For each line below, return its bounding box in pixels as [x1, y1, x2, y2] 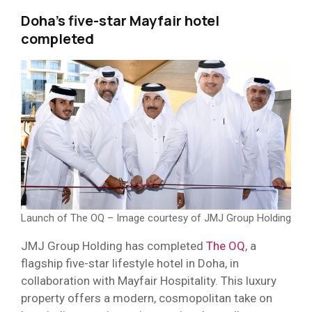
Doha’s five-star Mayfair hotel [21, 10, 219, 30]
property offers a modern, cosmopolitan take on [21, 291, 272, 306]
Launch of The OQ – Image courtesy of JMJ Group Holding [21, 212, 291, 225]
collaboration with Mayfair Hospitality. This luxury [21, 274, 276, 288]
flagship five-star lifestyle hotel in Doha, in [21, 256, 239, 271]
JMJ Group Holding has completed [21, 239, 206, 253]
